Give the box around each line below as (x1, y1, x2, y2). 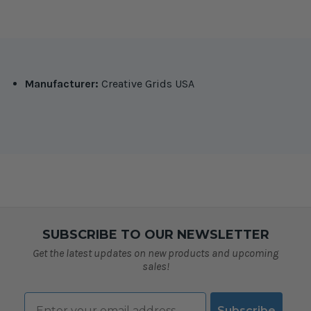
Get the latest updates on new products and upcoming (33, 246, 278, 260)
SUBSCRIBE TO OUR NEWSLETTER (42, 226, 269, 242)
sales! (142, 259, 169, 273)
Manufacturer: (25, 76, 101, 90)
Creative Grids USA (101, 76, 194, 90)
